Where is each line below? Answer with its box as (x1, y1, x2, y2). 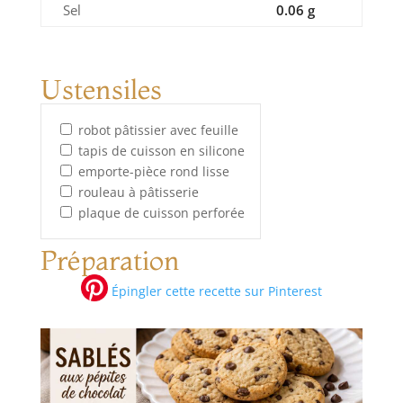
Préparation (40, 243, 180, 277)
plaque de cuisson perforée (77, 203, 245, 221)
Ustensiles (40, 72, 162, 106)
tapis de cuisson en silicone (77, 141, 245, 159)
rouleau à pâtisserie (77, 183, 199, 201)
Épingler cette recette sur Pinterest (107, 282, 322, 300)
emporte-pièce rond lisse (77, 162, 229, 180)
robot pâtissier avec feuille (77, 121, 238, 139)
